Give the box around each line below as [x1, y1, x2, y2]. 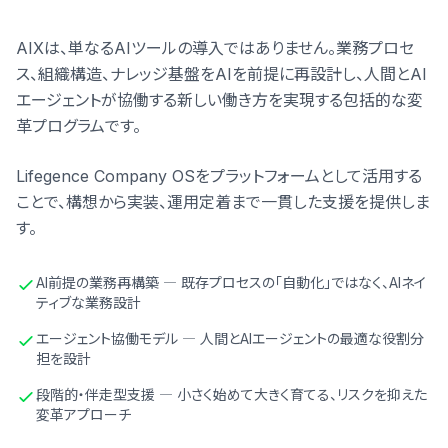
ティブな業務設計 [36, 294, 141, 311]
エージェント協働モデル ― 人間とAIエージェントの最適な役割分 [36, 330, 424, 347]
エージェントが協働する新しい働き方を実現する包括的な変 [16, 90, 423, 110]
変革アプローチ [36, 406, 131, 423]
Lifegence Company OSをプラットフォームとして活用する [16, 166, 422, 186]
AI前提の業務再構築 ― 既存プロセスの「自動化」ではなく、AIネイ [36, 274, 426, 291]
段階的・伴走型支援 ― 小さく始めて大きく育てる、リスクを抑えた [36, 386, 427, 403]
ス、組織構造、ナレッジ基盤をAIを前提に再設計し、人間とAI [16, 64, 427, 84]
